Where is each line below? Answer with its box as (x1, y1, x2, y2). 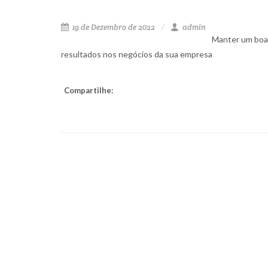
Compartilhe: (64, 86, 113, 95)
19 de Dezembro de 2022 (71, 22, 155, 32)
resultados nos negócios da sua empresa (61, 49, 212, 59)
